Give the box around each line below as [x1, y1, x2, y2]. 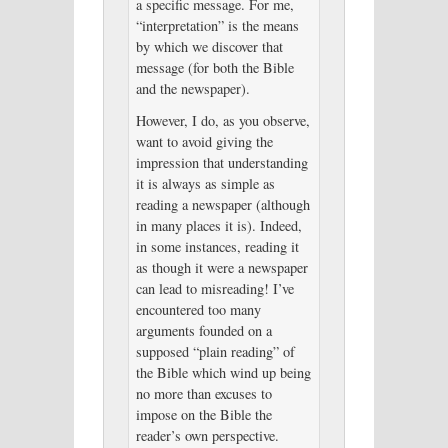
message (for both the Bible [135, 58, 294, 78]
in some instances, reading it [135, 236, 299, 256]
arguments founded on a [135, 320, 272, 340]
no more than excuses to [135, 383, 272, 403]
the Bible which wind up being [135, 362, 311, 382]
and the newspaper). [135, 79, 250, 99]
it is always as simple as [135, 173, 275, 193]
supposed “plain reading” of [135, 341, 295, 361]
